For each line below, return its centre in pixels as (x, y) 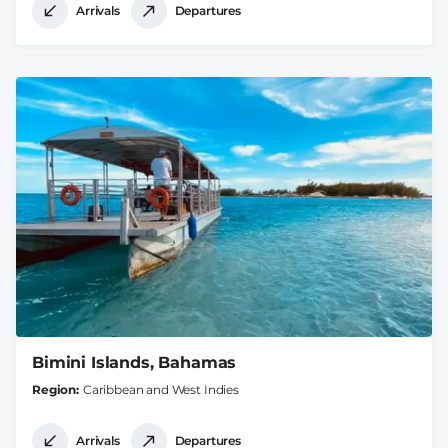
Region (54, 389)
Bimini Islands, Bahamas (134, 362)
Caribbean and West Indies (160, 389)
